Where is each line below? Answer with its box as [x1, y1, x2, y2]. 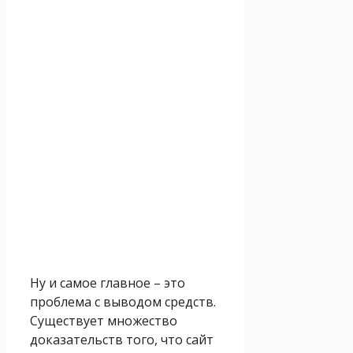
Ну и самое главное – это [30, 273, 185, 292]
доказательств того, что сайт [30, 330, 214, 348]
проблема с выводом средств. [30, 292, 216, 310]
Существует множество [30, 311, 177, 329]
